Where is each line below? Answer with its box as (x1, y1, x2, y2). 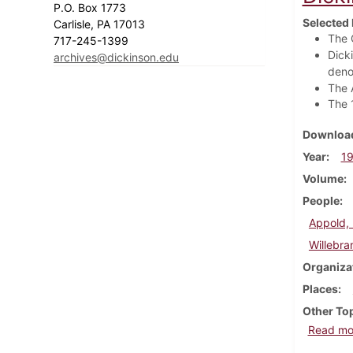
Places (302, 281, 338, 295)
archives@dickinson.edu (54, 50, 179, 64)
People (302, 193, 340, 207)
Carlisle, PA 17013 (54, 17, 148, 31)
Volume (302, 171, 344, 185)
